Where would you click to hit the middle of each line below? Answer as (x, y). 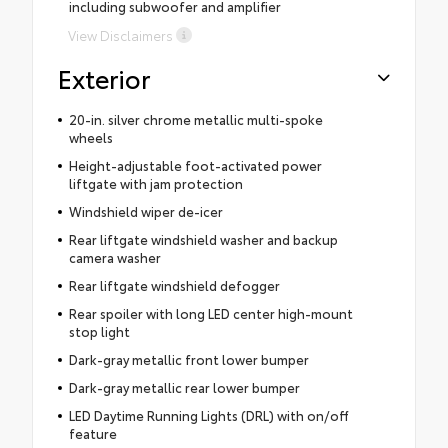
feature (92, 432)
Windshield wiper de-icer (145, 210)
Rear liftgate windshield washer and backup (203, 238)
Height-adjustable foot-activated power (195, 164)
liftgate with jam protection (155, 182)
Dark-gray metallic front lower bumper (188, 358)
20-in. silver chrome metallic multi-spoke (195, 118)
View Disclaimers (120, 34)
